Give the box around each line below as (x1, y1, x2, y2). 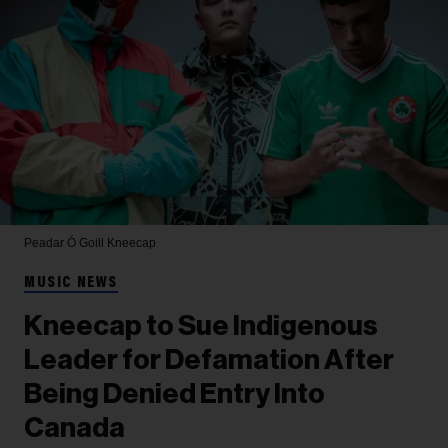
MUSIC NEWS (24, 275, 118, 292)
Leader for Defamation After (24, 346, 394, 375)
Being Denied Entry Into (24, 380, 325, 409)
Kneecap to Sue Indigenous (24, 312, 378, 341)
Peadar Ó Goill (24, 236, 107, 251)
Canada (24, 414, 125, 443)
